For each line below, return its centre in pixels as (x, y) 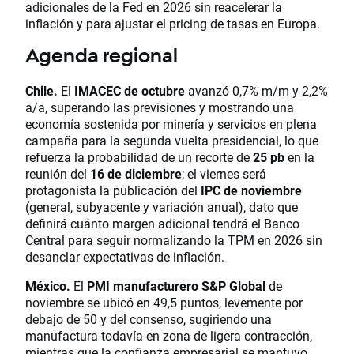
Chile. (41, 90)
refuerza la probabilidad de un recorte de (139, 156)
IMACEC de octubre (130, 90)
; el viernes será (224, 173)
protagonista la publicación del (113, 190)
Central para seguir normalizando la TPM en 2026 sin (174, 239)
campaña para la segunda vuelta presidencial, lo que (172, 140)
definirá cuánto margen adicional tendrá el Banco (162, 223)
